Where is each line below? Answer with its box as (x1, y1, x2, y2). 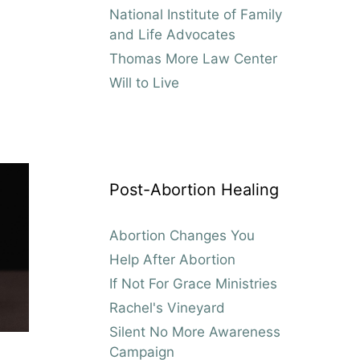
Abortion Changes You (109, 227, 255, 243)
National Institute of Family (109, 6, 282, 22)
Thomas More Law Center (109, 50, 277, 67)
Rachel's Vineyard (109, 299, 225, 316)
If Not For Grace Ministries (109, 275, 277, 292)
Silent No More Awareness (109, 323, 280, 340)
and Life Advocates (109, 26, 235, 43)
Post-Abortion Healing (109, 179, 279, 199)
